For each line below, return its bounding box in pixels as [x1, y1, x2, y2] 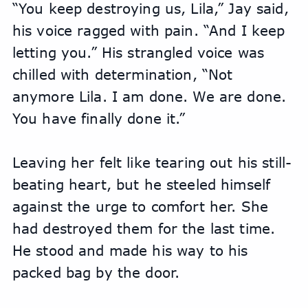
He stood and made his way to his [12, 242, 248, 258]
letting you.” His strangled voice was [12, 44, 265, 60]
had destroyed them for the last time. [12, 220, 276, 236]
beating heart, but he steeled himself [12, 176, 271, 192]
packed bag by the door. [12, 264, 180, 280]
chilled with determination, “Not [12, 66, 233, 82]
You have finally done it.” [12, 110, 186, 126]
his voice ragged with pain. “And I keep [12, 22, 285, 38]
